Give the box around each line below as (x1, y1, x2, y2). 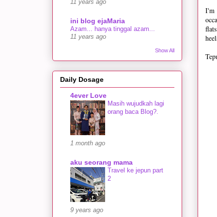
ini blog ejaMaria (70, 17, 125, 25)
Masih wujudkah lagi (108, 99, 164, 107)
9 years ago (70, 206, 103, 214)
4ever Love (70, 91, 107, 99)
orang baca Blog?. (108, 108, 158, 115)
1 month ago (70, 139, 105, 147)
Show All (155, 47, 174, 54)
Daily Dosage (60, 75, 104, 83)
